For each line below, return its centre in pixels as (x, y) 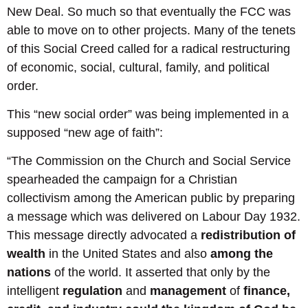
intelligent (35, 291)
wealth (26, 254)
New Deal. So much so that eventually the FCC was (149, 11)
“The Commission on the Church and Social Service (149, 161)
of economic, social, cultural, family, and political (138, 67)
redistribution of (248, 235)
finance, (267, 291)
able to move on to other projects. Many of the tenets (151, 30)
